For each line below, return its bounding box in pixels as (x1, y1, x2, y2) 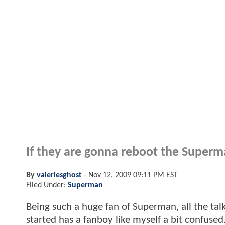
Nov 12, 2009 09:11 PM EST (88, 171, 178, 179)
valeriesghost (37, 171, 82, 179)
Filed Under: (26, 181, 68, 189)
